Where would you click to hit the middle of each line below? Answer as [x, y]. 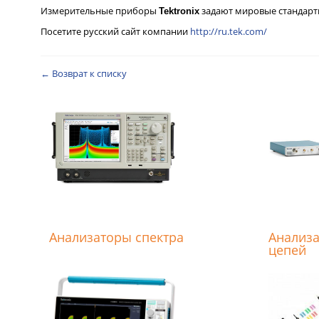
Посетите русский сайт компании [115, 31]
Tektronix [179, 11]
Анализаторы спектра [116, 237]
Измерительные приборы [100, 11]
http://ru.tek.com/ [229, 31]
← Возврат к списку [84, 73]
